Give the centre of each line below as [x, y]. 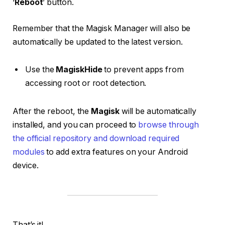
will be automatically [158, 111]
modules [29, 152]
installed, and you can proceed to [76, 125]
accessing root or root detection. [86, 83]
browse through [169, 125]
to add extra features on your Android [116, 152]
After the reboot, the [52, 111]
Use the [41, 70]
